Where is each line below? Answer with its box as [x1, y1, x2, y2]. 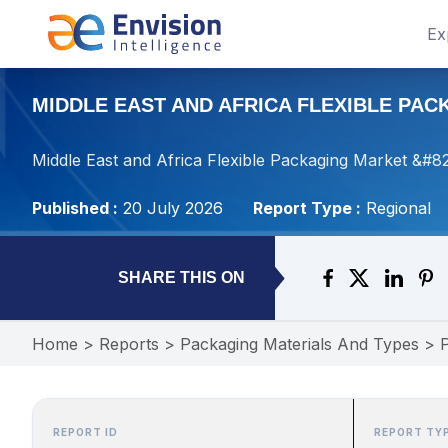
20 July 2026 [123, 198, 223, 218]
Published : [32, 198, 118, 218]
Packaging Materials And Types [180, 334, 419, 354]
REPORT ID [53, 426, 118, 438]
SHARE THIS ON [118, 269, 245, 286]
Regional [366, 198, 431, 218]
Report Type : [253, 198, 361, 218]
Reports [99, 334, 159, 354]
